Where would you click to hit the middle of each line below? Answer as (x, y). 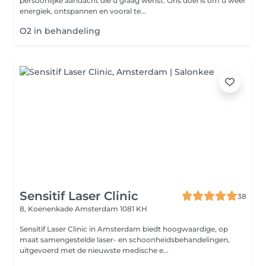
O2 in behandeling (60, 31)
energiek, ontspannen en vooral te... (83, 11)
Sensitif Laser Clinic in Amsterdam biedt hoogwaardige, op (124, 229)
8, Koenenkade (47, 209)
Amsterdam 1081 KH (111, 209)
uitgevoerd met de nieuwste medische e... (94, 250)
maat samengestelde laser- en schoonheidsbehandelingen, (125, 240)
